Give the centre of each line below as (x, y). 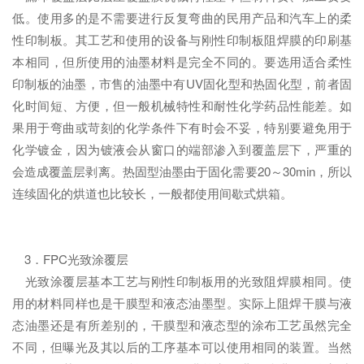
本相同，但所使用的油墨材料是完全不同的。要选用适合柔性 (182, 61)
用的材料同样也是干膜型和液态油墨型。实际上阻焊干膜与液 (182, 303)
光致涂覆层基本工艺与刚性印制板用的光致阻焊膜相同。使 (182, 281)
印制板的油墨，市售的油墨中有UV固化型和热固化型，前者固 (182, 83)
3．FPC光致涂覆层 (70, 259)
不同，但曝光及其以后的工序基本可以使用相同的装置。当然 (182, 347)
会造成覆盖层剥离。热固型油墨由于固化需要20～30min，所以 (182, 171)
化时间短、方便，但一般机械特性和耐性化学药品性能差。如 (182, 105)
